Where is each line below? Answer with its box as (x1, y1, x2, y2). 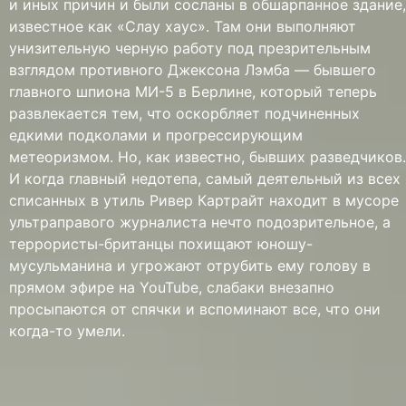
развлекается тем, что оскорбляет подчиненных (9, 104, 360, 122)
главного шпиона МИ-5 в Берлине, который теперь (9, 82, 377, 101)
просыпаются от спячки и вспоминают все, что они (9, 300, 381, 318)
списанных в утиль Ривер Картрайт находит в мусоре (9, 191, 399, 209)
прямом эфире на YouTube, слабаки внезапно (9, 278, 334, 296)
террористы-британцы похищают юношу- (9, 235, 313, 253)
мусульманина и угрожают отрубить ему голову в (9, 256, 371, 275)
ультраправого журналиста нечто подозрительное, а (9, 213, 391, 231)
